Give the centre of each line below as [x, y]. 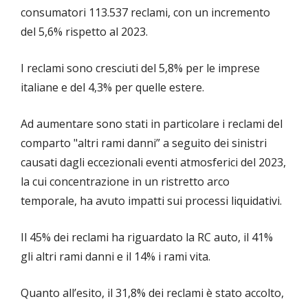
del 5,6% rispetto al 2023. [84, 32]
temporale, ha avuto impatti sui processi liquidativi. [151, 201]
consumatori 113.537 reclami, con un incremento [145, 13]
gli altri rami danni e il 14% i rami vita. [115, 257]
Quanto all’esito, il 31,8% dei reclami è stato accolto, [152, 293]
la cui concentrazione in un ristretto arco [125, 182]
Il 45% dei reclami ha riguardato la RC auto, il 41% [147, 238]
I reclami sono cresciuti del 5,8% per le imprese [140, 68]
